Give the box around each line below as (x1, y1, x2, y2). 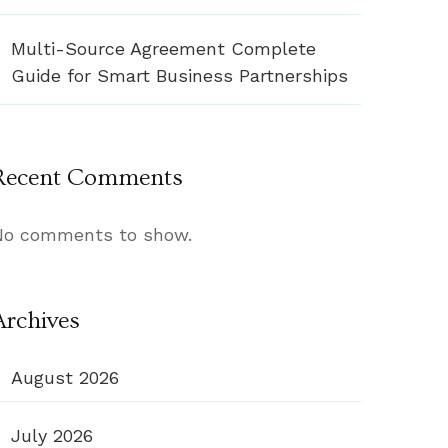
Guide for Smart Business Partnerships (11, 65, 348, 87)
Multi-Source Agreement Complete (11, 38, 316, 60)
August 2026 (11, 367, 119, 389)
